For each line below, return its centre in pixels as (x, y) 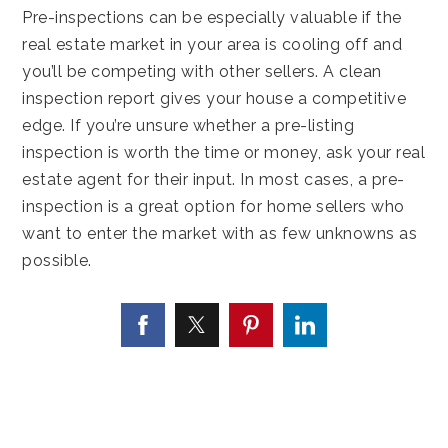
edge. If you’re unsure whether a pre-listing (188, 125)
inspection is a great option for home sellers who (213, 206)
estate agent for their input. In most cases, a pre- (213, 179)
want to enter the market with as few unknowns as (220, 233)
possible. (57, 260)
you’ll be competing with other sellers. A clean (202, 71)
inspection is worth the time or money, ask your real (224, 152)
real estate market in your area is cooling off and (212, 44)
